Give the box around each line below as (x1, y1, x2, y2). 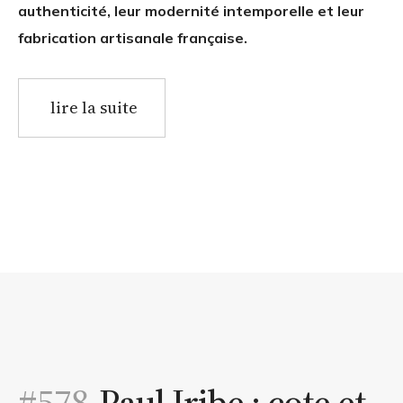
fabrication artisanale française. (18, 29, 247, 48)
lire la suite (50, 96, 138, 120)
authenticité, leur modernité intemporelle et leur (18, 2, 364, 21)
